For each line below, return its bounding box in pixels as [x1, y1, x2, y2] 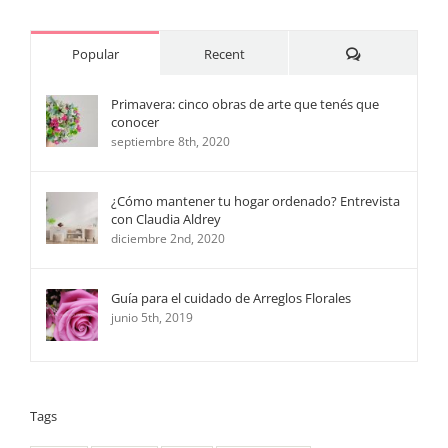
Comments [359, 44, 426, 63]
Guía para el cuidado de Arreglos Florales [111, 289, 351, 308]
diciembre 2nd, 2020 [111, 230, 225, 248]
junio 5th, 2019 [111, 309, 193, 327]
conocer [111, 113, 159, 132]
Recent [203, 45, 245, 64]
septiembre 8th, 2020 [111, 133, 230, 151]
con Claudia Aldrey [111, 210, 221, 229]
